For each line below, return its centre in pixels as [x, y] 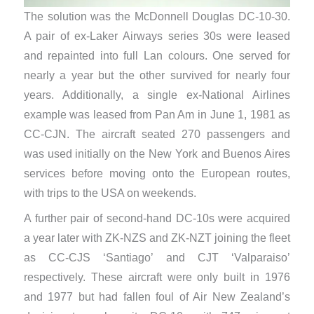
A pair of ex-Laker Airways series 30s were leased [157, 36]
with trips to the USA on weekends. [111, 193]
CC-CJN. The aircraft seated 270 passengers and [157, 135]
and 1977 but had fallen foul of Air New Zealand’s [157, 297]
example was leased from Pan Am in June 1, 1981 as [157, 115]
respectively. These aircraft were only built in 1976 [157, 278]
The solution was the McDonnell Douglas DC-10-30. [157, 17]
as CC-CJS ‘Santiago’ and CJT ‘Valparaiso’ [157, 258]
